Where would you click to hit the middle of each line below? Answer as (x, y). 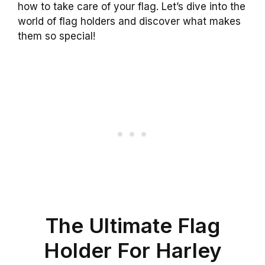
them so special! (56, 36)
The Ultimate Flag (132, 225)
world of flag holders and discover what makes (129, 21)
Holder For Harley (132, 250)
